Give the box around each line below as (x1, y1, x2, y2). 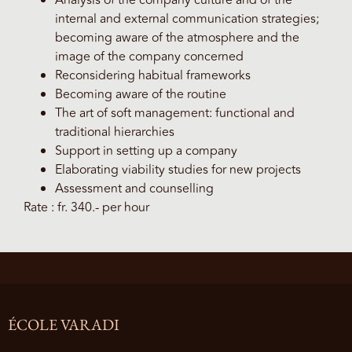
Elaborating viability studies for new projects (55, 160, 301, 180)
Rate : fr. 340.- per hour (24, 198, 149, 218)
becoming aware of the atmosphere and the (55, 28, 299, 48)
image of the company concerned (55, 47, 244, 67)
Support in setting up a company (55, 141, 237, 161)
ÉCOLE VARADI (8, 313, 119, 335)
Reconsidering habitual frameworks (55, 66, 251, 86)
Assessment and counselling (55, 179, 214, 199)
